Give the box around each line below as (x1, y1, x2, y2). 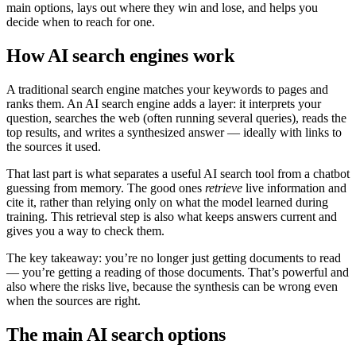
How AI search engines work (6, 44, 234, 66)
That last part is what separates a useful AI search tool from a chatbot (6, 166, 350, 180)
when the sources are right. (6, 293, 141, 308)
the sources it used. (6, 139, 101, 153)
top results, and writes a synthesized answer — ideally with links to (6, 125, 342, 139)
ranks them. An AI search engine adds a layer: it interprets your (6, 96, 321, 110)
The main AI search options (6, 323, 226, 345)
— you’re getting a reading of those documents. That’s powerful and (6, 265, 349, 279)
